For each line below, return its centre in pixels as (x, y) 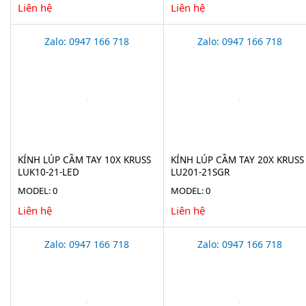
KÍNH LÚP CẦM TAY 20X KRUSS (237, 159)
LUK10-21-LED (48, 172)
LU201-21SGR (200, 172)
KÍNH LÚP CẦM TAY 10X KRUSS (84, 159)
